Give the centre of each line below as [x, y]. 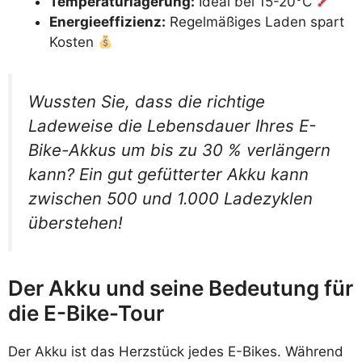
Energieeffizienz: [107, 22]
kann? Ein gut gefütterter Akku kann [168, 174]
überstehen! [76, 222]
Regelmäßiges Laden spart [255, 22]
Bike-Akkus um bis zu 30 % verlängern [179, 149]
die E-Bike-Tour [86, 314]
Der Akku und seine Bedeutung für [181, 288]
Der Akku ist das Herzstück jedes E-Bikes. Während [176, 352]
